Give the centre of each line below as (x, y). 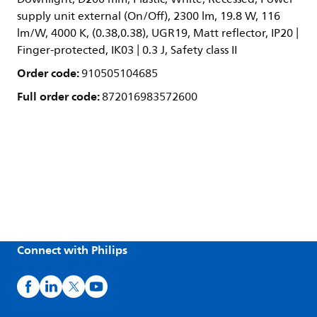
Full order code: (59, 96)
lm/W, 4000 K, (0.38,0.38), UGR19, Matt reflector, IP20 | (158, 33)
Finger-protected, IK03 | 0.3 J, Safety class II (127, 50)
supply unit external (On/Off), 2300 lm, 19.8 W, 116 (149, 16)
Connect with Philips (72, 250)
